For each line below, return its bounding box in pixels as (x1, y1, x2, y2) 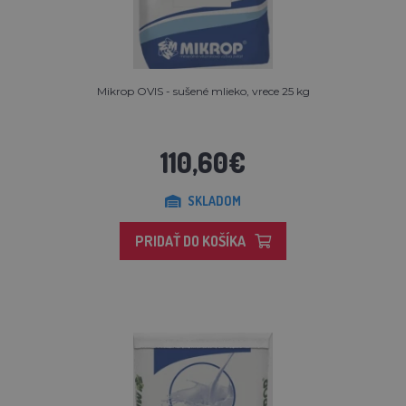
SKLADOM (188, 193, 241, 209)
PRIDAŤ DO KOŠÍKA (135, 232, 246, 251)
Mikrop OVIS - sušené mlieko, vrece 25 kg (96, 84, 310, 99)
